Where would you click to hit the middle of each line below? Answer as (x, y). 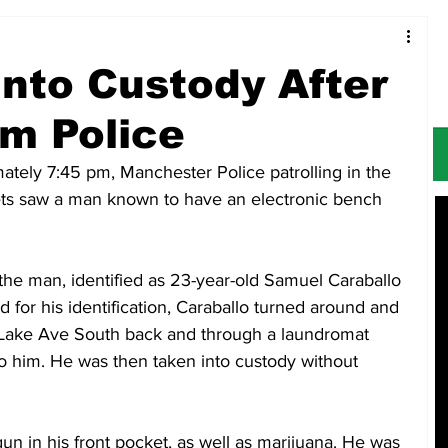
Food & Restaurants (96, 36)
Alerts (219, 36)
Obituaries (311, 36)
